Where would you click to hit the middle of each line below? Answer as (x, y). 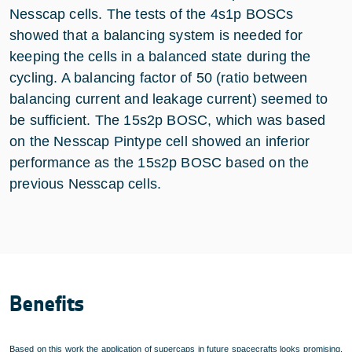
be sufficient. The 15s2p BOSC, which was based (168, 120)
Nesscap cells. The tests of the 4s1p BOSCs (152, 14)
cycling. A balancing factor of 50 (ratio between (159, 77)
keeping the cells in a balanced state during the (160, 56)
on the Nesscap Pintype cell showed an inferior (160, 141)
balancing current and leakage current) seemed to (169, 99)
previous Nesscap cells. (86, 183)
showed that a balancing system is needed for (156, 35)
